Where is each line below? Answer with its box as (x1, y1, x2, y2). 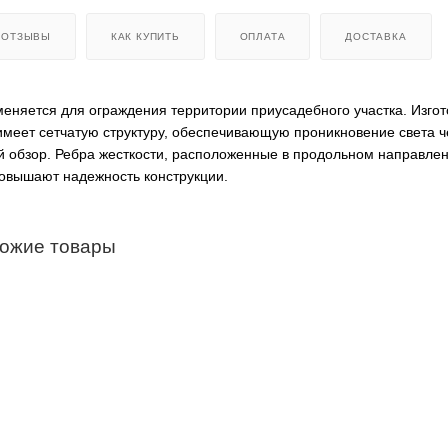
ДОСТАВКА (345, 30, 407, 42)
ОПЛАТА (239, 30, 286, 42)
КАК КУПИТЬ (110, 30, 180, 42)
